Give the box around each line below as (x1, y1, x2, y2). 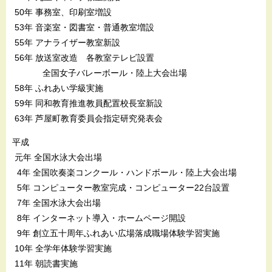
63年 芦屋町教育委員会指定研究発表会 (12, 113, 163, 123)
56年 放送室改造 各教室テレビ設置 (12, 52, 154, 63)
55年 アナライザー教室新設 (12, 37, 120, 47)
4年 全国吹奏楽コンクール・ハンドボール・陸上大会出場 (12, 167, 237, 177)
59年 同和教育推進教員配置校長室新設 (12, 98, 163, 108)
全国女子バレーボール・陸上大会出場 (12, 67, 187, 78)
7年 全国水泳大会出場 (12, 197, 101, 208)
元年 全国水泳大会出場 (12, 152, 102, 162)
